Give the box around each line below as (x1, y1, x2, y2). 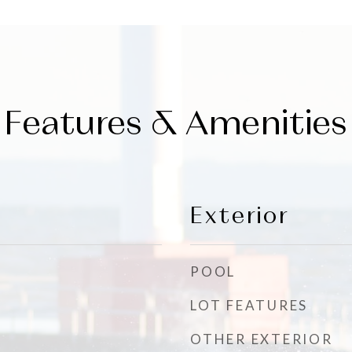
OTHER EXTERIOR (190, 331, 333, 347)
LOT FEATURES (190, 297, 308, 313)
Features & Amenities (5, 101, 347, 143)
